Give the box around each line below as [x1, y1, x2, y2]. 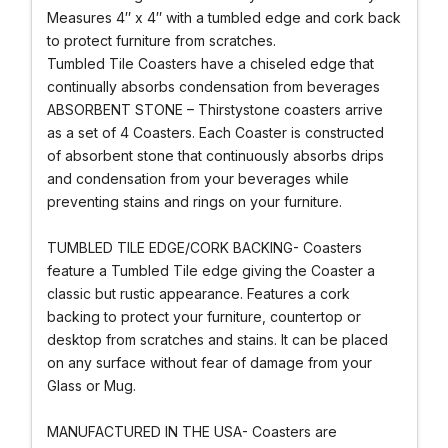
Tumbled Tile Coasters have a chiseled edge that [46, 54, 374, 72]
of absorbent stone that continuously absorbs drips [46, 146, 384, 164]
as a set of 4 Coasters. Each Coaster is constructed [46, 123, 384, 141]
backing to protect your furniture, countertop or [46, 307, 361, 325]
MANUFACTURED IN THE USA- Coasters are [46, 422, 337, 440]
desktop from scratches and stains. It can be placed [46, 330, 388, 348]
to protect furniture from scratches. [46, 31, 276, 49]
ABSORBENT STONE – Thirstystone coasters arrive [46, 100, 383, 118]
